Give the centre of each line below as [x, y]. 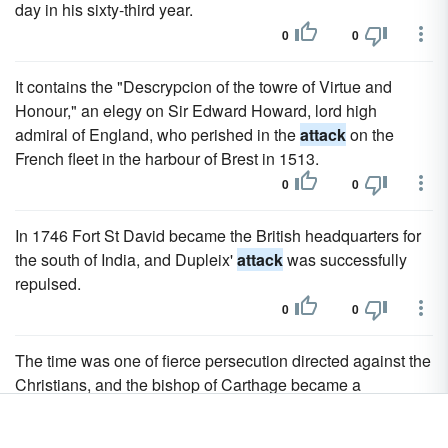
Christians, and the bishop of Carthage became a [188, 384]
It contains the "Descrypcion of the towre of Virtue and [203, 86]
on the [370, 134]
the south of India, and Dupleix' [126, 259]
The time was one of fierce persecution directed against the [223, 360]
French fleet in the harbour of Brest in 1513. [167, 158]
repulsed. [48, 283]
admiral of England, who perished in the [157, 134]
